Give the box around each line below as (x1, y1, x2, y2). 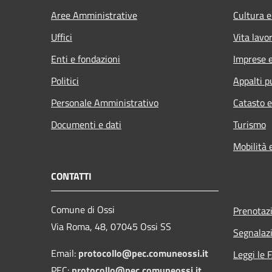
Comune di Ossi (51, 202, 115, 217)
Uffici (51, 29, 72, 44)
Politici (51, 73, 79, 88)
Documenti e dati (51, 117, 121, 132)
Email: (51, 245, 78, 260)
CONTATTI (51, 168, 92, 183)
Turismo (233, 117, 266, 132)
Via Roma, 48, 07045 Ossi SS (51, 219, 171, 234)
